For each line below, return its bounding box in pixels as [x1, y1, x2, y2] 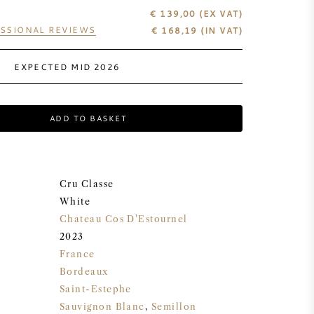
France [60, 249, 95, 259]
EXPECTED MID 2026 [14, 61, 121, 72]
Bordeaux [60, 266, 109, 277]
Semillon [151, 301, 197, 312]
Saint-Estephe [60, 284, 132, 294]
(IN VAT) [197, 25, 243, 36]
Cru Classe [60, 179, 114, 189]
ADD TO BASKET [50, 113, 127, 123]
